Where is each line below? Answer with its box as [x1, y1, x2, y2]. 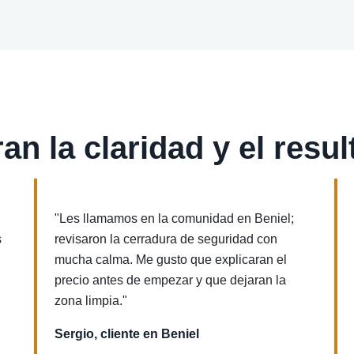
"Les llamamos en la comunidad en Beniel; [55, 212, 295, 225]
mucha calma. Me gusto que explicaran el [55, 253, 288, 266]
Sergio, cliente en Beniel [55, 327, 200, 341]
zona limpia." [55, 294, 128, 307]
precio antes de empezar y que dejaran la [55, 273, 287, 287]
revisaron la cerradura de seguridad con [55, 232, 278, 246]
